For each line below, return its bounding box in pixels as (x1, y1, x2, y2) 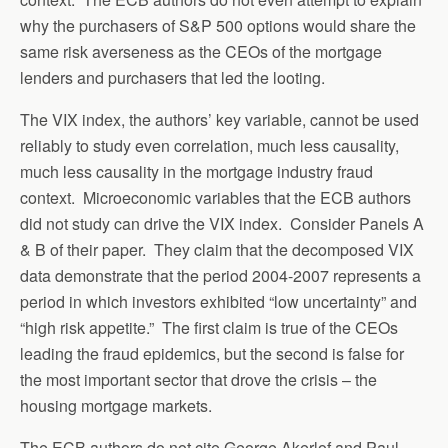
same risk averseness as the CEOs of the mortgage (20, 40, 382, 63)
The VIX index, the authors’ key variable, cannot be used (20, 108, 419, 131)
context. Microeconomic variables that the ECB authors (20, 186, 411, 209)
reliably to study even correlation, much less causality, (20, 134, 399, 157)
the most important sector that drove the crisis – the (20, 368, 377, 391)
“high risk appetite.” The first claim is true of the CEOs (20, 316, 398, 339)
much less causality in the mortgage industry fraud (20, 160, 373, 183)
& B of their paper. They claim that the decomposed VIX (20, 238, 414, 261)
